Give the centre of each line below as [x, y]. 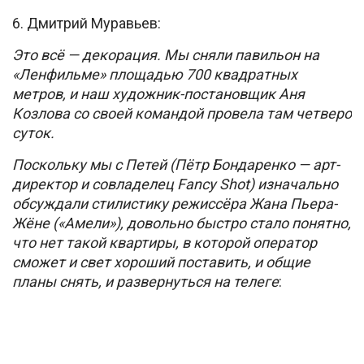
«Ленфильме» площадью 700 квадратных [155, 74]
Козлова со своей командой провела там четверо [182, 113]
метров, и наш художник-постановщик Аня [158, 93]
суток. [33, 132]
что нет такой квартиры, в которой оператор [165, 242]
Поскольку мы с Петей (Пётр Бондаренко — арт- [176, 164]
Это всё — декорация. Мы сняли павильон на [166, 54]
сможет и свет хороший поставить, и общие [161, 262]
